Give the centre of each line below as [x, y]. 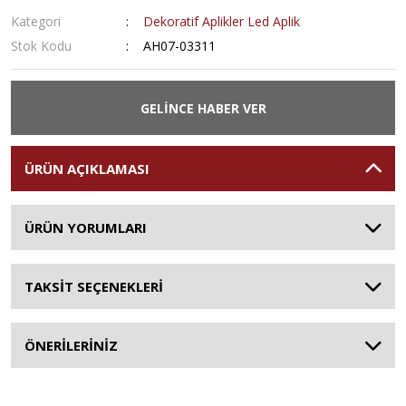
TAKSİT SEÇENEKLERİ [94, 286]
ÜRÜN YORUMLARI [86, 227]
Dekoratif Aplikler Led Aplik [222, 21]
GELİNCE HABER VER [203, 108]
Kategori [36, 21]
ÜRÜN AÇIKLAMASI [87, 169]
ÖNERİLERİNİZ [71, 345]
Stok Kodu [41, 46]
